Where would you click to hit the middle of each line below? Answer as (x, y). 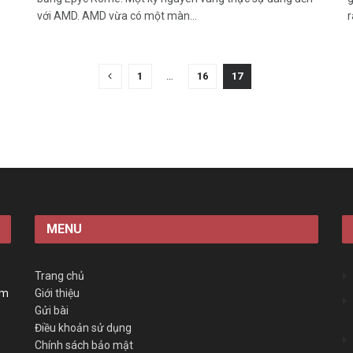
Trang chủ (59, 276)
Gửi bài (52, 311)
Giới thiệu (57, 294)
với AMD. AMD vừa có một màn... (117, 16)
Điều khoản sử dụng (83, 328)
